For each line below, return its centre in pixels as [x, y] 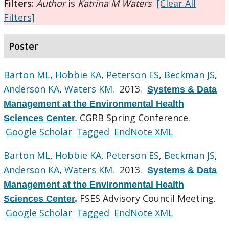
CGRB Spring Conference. [135, 117]
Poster [24, 46]
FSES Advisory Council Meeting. [148, 198]
